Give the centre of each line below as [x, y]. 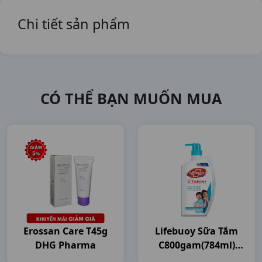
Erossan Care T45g [65, 231]
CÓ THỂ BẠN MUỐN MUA [131, 98]
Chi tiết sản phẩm [74, 24]
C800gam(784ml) [196, 245]
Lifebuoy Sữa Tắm [196, 231]
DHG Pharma [65, 245]
